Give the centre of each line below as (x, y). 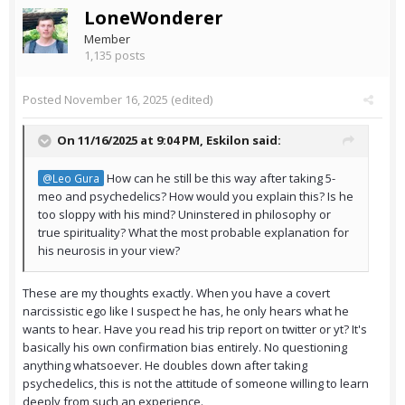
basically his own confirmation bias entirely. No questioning (185, 348)
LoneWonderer (154, 18)
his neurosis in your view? (109, 251)
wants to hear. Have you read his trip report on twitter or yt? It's (195, 330)
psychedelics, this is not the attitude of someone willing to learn (196, 384)
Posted (43, 100)
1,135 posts (115, 56)
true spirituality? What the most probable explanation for (193, 233)
